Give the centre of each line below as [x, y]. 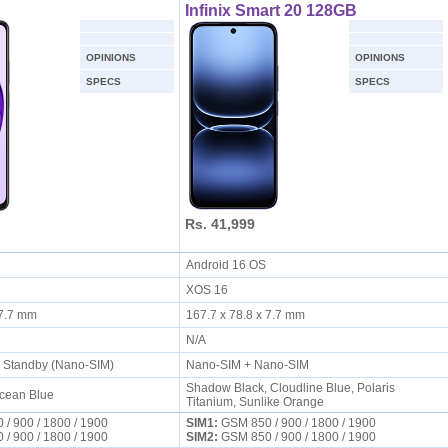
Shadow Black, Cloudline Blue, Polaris [290, 388]
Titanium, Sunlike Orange [254, 402]
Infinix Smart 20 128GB [270, 10]
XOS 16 [209, 290]
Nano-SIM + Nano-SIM [250, 365]
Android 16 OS [228, 265]
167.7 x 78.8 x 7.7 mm [248, 315]
